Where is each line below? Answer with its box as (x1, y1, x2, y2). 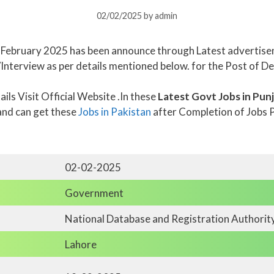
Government (64, 186, 124, 199)
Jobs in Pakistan (76, 105, 153, 118)
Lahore (64, 237, 97, 251)
